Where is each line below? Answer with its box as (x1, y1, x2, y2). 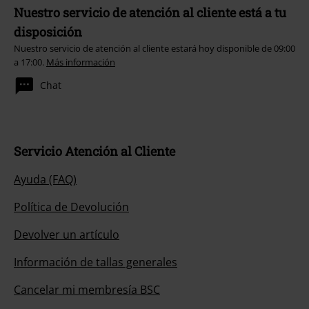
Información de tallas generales (14, 255, 177, 270)
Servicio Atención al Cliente (14, 143, 175, 160)
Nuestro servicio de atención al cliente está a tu (14, 4, 286, 21)
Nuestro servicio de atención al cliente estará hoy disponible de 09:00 (14, 42, 295, 55)
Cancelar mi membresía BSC (14, 282, 160, 298)
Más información (46, 56, 115, 69)
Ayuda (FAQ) (14, 172, 77, 188)
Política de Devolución (14, 199, 129, 215)
